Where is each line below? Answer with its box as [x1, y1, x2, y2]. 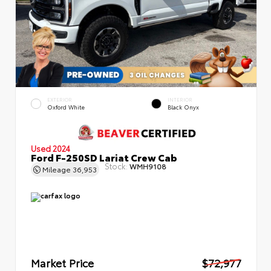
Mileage [41, 163, 73, 174]
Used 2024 [31, 142, 70, 154]
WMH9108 [128, 160, 166, 171]
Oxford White [47, 103, 85, 111]
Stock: [105, 160, 128, 171]
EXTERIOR [47, 96, 72, 103]
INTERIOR [168, 96, 192, 103]
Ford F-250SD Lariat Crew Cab [31, 149, 177, 164]
